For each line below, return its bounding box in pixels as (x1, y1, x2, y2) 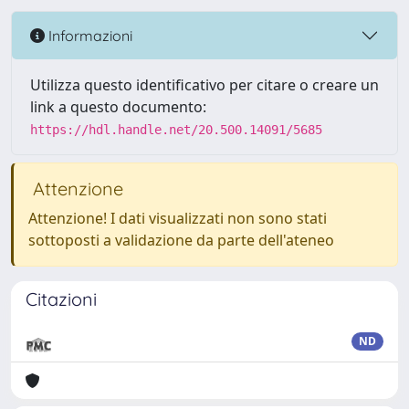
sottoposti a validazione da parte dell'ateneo (28, 230, 334, 250)
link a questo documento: (30, 97, 206, 117)
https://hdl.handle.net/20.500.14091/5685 (30, 122, 322, 137)
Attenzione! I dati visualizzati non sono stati (28, 208, 327, 228)
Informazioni (45, 26, 132, 45)
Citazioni (26, 288, 97, 310)
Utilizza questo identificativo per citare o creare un (30, 75, 379, 95)
